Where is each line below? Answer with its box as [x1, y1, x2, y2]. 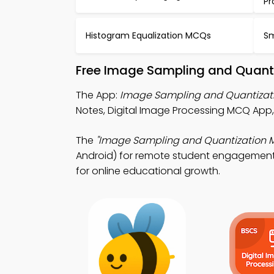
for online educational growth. [76, 164, 220, 178]
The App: [76, 88, 120, 102]
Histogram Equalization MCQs [86, 29, 211, 42]
